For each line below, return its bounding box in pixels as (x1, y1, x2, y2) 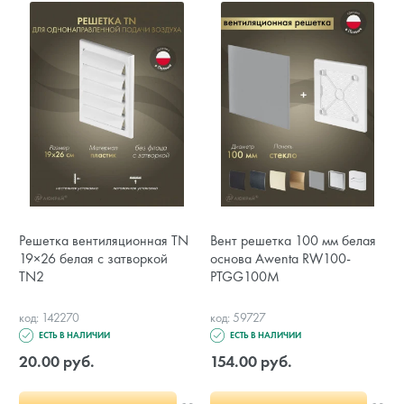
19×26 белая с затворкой (19, 249, 168, 269)
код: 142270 (19, 309, 79, 326)
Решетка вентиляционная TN (19, 231, 188, 251)
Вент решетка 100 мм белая (209, 231, 376, 251)
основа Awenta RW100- (209, 249, 351, 269)
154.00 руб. (209, 350, 292, 372)
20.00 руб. (19, 350, 95, 372)
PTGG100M (209, 267, 280, 287)
